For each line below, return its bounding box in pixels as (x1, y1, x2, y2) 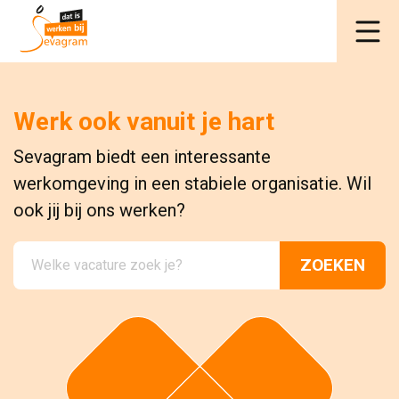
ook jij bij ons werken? (13, 199, 185, 221)
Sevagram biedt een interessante (13, 146, 271, 167)
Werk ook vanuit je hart (13, 107, 274, 136)
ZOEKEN (300, 255, 365, 275)
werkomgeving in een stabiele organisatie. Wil (13, 173, 371, 194)
